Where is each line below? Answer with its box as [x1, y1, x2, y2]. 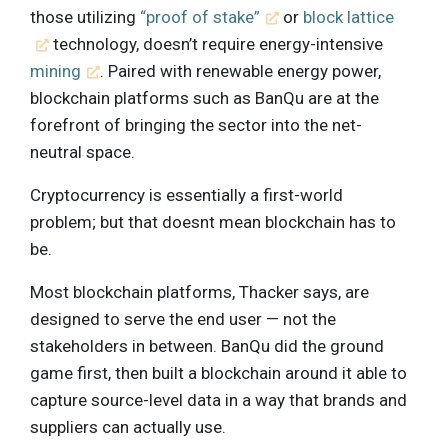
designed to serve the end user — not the [30, 308, 336, 329]
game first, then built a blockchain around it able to [30, 362, 407, 383]
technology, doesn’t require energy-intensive [49, 33, 384, 54]
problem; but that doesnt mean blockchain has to [30, 211, 396, 232]
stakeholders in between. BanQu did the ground [30, 335, 384, 356]
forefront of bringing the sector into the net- [30, 114, 362, 135]
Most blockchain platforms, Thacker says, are [30, 281, 369, 302]
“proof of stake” [140, 6, 260, 27]
